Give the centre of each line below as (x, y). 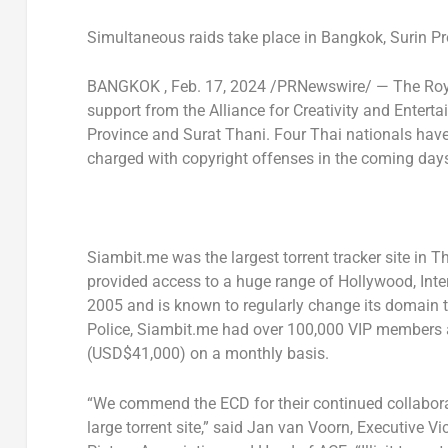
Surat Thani (224, 135)
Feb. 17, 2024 (218, 87)
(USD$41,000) (136, 354)
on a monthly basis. (257, 354)
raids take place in (254, 37)
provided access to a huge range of (212, 282)
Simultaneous (137, 37)
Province (117, 135)
